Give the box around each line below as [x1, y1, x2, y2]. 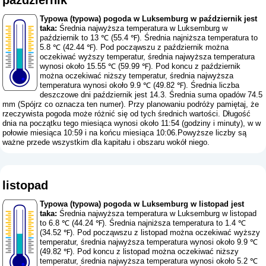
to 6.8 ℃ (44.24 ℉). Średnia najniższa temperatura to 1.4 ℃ [40, 218, 246, 228]
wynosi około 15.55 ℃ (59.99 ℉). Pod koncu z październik [40, 62, 241, 71]
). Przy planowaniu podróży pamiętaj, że [121, 100, 259, 109]
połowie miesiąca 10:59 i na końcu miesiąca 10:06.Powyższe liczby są [2, 128, 247, 138]
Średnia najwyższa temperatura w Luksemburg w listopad [57, 209, 257, 218]
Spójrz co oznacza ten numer [20, 100, 122, 109]
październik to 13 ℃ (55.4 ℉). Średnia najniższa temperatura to [40, 33, 258, 43]
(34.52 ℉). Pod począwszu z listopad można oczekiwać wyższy [40, 228, 261, 237]
